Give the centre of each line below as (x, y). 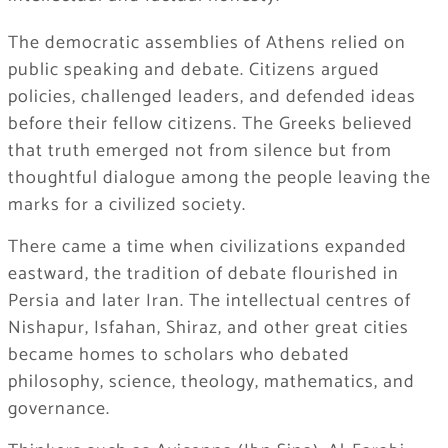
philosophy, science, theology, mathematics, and (211, 381)
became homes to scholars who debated (178, 354)
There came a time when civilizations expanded (207, 246)
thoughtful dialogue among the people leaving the (219, 177)
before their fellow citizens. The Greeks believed (210, 123)
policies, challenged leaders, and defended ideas (211, 96)
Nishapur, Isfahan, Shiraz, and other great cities (208, 327)
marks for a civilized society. (126, 204)
